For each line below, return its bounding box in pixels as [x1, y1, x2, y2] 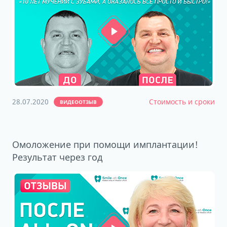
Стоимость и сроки [149, 97, 215, 106]
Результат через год [12, 151, 102, 163]
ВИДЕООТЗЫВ [60, 98, 97, 105]
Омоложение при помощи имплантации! [12, 138, 198, 150]
